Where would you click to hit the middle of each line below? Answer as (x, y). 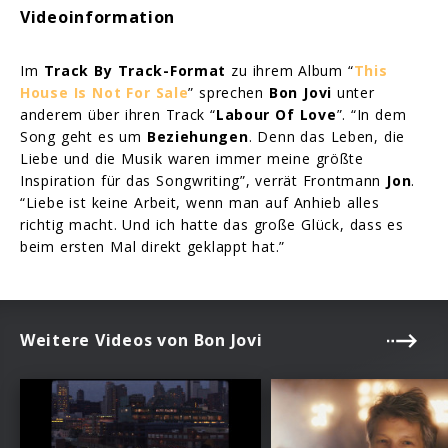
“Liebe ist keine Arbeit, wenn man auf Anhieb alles (200, 202)
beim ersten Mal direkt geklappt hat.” (152, 246)
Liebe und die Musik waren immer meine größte (192, 158)
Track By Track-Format (135, 70)
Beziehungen (197, 136)
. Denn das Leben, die (326, 136)
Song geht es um (83, 136)
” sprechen (228, 92)
